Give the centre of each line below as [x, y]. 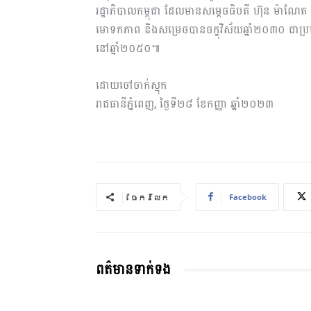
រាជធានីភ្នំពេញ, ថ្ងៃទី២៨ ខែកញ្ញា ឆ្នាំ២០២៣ [185, 103]
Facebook [248, 196]
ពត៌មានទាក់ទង [133, 270]
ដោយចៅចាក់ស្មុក [132, 85]
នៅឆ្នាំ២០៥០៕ [128, 48]
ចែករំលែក [150, 197]
